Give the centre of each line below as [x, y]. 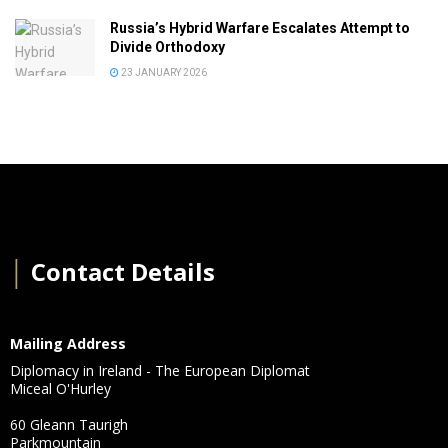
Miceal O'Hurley [60, 388]
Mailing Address [68, 343]
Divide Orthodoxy [167, 46]
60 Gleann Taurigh [69, 424]
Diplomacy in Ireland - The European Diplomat [160, 370]
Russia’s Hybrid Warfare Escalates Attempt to [260, 27]
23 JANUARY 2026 [163, 72]
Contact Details [120, 271]
